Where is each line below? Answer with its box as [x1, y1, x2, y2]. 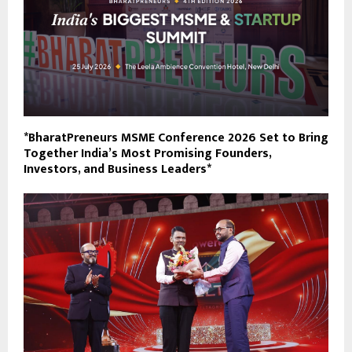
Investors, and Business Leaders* [24, 159, 211, 181]
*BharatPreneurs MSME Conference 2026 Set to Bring [24, 127, 328, 149]
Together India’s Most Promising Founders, [24, 143, 271, 165]
